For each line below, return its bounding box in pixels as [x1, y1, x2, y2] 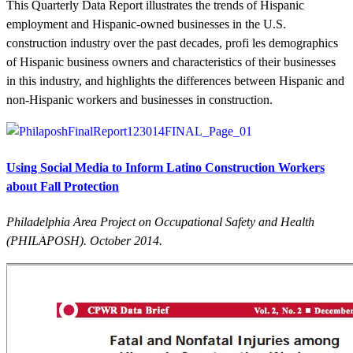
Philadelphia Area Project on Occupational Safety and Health [6, 214, 314, 229]
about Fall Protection [6, 179, 119, 193]
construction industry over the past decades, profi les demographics [6, 36, 338, 50]
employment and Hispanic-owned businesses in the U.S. [6, 17, 286, 32]
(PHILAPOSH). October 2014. [6, 233, 162, 247]
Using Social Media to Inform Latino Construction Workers [6, 160, 325, 174]
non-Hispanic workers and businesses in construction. [6, 93, 273, 107]
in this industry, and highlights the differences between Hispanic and [6, 74, 344, 88]
